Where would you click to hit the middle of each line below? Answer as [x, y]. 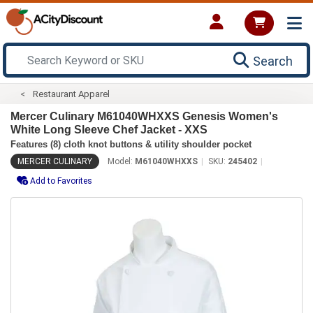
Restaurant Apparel [72, 94]
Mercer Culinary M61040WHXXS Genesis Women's [144, 116]
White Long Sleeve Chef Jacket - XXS [109, 129]
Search [273, 61]
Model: [121, 161]
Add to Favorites [61, 181]
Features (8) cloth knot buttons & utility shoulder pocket [131, 144]
